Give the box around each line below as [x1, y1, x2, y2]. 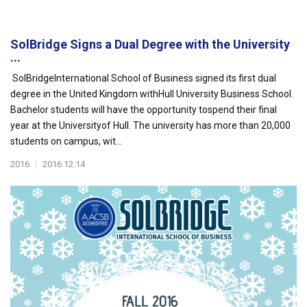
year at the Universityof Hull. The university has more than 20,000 [10, 120, 291, 131]
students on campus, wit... [10, 136, 122, 147]
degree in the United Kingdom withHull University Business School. [10, 88, 293, 99]
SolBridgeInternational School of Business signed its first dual [10, 73, 276, 84]
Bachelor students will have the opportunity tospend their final [10, 104, 277, 115]
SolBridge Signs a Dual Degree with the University [10, 37, 290, 51]
